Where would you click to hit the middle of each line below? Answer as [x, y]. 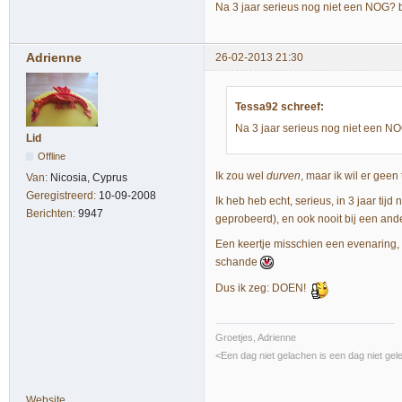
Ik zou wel [241, 175]
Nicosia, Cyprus [89, 178]
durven [284, 175]
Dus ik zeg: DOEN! [263, 288]
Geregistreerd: [62, 196]
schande [238, 262]
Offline [52, 157]
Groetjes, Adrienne [256, 338]
